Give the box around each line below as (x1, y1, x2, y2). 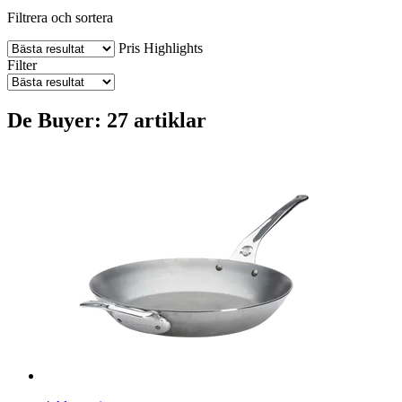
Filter (7, 57, 37, 73)
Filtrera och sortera (7, 9, 113, 25)
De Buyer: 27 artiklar (7, 108, 206, 132)
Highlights (144, 39, 203, 56)
